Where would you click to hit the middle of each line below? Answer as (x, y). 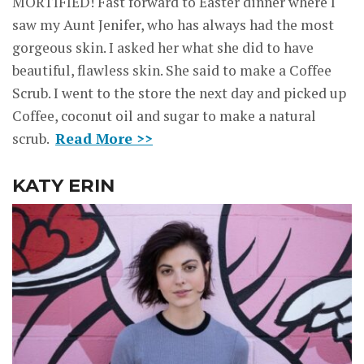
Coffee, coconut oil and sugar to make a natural (164, 115)
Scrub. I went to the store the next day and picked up (179, 93)
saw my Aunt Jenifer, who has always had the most (173, 24)
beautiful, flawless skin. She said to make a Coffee (172, 70)
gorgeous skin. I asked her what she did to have (163, 47)
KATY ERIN (63, 185)
